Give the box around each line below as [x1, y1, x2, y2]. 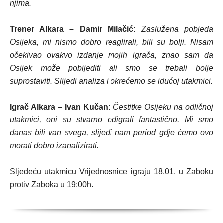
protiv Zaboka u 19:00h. [10, 180, 93, 189]
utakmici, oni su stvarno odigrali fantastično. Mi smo [10, 115, 213, 124]
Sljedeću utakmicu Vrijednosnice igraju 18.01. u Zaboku [10, 167, 213, 176]
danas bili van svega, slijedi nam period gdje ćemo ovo [10, 128, 213, 137]
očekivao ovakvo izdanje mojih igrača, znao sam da [10, 50, 213, 59]
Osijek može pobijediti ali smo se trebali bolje [10, 63, 213, 72]
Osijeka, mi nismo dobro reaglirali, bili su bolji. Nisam [10, 37, 213, 46]
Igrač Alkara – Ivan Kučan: [10, 102, 111, 111]
